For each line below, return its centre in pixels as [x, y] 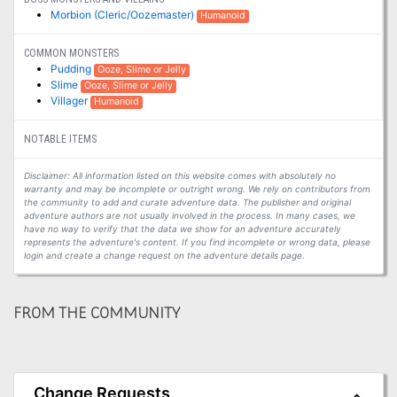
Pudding [72, 69]
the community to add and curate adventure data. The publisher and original [187, 202]
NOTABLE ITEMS [60, 140]
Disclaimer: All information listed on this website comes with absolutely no [179, 176]
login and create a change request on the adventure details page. [164, 256]
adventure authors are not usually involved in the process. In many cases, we [189, 216]
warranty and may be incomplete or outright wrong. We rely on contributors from [197, 189]
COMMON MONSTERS [71, 54]
